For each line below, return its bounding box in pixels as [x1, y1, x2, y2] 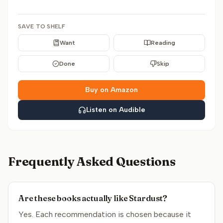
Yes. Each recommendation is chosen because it [18, 210, 191, 219]
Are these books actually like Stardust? [18, 193, 167, 203]
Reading [150, 39, 175, 46]
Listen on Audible [86, 106, 145, 114]
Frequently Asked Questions [8, 154, 176, 169]
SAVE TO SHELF [18, 23, 65, 30]
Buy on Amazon [85, 86, 138, 94]
